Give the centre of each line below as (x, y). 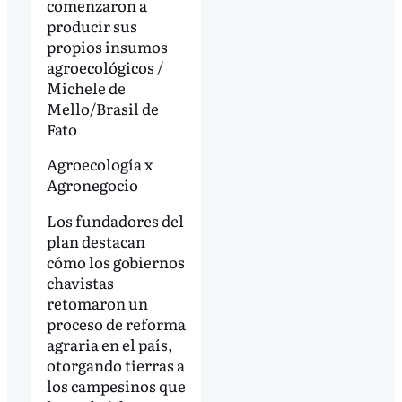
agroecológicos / (105, 66)
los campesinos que (116, 386)
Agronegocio (92, 185)
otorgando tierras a (115, 365)
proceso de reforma (116, 324)
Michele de (86, 87)
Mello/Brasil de (102, 108)
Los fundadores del (115, 221)
